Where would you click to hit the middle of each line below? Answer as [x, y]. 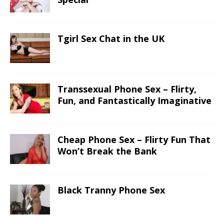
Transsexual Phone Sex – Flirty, [127, 89]
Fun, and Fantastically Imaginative [134, 101]
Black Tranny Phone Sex [111, 190]
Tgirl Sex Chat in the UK [111, 39]
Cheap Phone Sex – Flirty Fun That [134, 140]
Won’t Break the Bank [107, 151]
